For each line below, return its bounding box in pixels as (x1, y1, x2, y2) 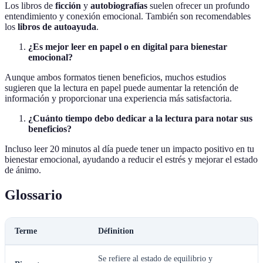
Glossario (5, 187, 62, 203)
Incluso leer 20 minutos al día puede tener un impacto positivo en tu (5, 144, 254, 154)
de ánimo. (5, 165, 41, 176)
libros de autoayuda (18, 22, 96, 32)
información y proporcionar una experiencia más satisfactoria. (5, 93, 232, 104)
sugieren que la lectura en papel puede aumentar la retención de (5, 83, 238, 93)
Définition (98, 227, 134, 236)
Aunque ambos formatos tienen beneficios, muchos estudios (5, 72, 226, 83)
